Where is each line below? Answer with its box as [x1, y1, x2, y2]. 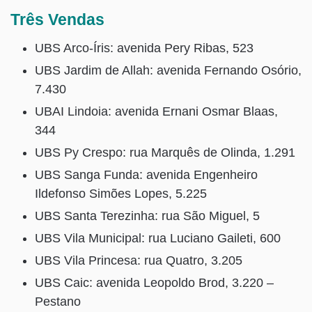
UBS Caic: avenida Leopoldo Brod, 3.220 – [35, 275, 274, 290]
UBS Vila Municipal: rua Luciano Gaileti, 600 [35, 231, 281, 245]
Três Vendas [10, 10, 104, 29]
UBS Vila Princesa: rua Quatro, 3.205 [35, 253, 242, 267]
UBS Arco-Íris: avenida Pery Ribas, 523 [35, 40, 253, 55]
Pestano [35, 294, 81, 309]
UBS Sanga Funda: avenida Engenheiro [35, 167, 258, 182]
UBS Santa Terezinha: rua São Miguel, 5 [35, 208, 260, 223]
